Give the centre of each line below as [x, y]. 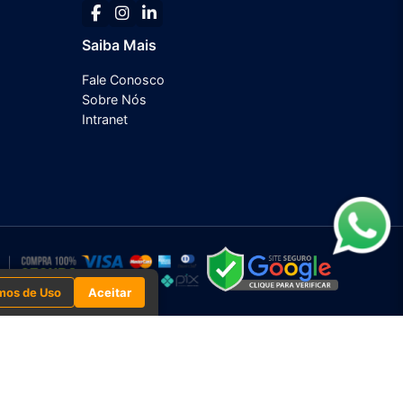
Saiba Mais [119, 45]
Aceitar [110, 292]
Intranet [105, 119]
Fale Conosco [123, 79]
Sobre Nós [114, 99]
